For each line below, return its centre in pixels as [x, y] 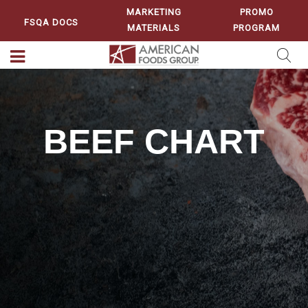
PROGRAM [257, 31]
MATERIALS [154, 31]
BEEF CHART [154, 142]
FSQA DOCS [52, 22]
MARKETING [154, 12]
